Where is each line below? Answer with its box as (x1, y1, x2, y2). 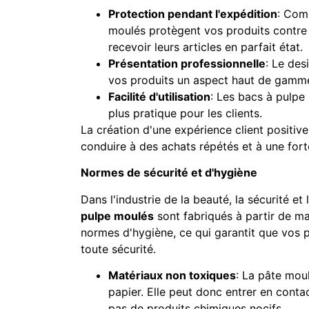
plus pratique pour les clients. (108, 106, 262, 121)
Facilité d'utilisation (108, 90, 210, 104)
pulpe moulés (81, 208, 154, 223)
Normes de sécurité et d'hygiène (81, 166, 257, 180)
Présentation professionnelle (108, 57, 266, 71)
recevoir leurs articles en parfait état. (108, 40, 303, 54)
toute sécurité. (81, 241, 156, 256)
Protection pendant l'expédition (108, 7, 277, 21)
